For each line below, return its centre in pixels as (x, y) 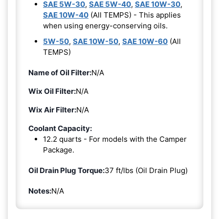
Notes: (40, 191)
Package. (59, 150)
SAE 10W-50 (96, 42)
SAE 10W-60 (145, 42)
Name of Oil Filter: (60, 73)
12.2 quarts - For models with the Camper (115, 139)
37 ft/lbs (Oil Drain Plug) (146, 171)
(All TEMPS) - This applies (135, 15)
